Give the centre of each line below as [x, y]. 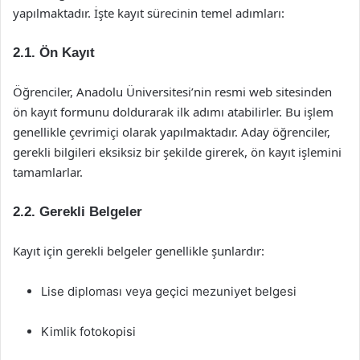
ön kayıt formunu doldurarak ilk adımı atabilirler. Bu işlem [173, 112]
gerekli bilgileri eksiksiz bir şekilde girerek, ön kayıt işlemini [177, 152]
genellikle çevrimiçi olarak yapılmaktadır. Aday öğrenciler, [172, 132]
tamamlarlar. [48, 172]
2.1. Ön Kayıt [54, 53]
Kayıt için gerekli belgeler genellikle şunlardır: [139, 251]
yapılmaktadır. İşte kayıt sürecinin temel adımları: [149, 13]
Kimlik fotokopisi [88, 331]
